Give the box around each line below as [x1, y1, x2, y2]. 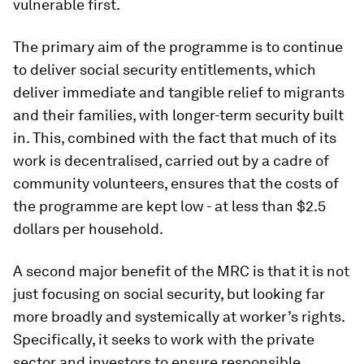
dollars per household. [13, 220, 163, 237]
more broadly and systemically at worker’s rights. [13, 308, 344, 325]
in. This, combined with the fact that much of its [13, 129, 336, 146]
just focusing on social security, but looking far [13, 285, 325, 302]
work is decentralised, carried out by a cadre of [13, 152, 329, 169]
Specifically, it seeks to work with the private [13, 331, 314, 348]
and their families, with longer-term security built [13, 106, 344, 123]
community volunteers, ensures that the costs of [13, 175, 339, 192]
